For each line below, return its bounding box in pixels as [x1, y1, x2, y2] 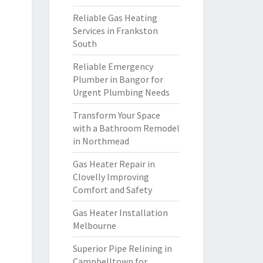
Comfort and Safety [72, 184, 152, 195]
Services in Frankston [72, 25, 158, 36]
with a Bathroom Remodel [72, 122, 180, 134]
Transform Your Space [72, 109, 160, 121]
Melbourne [72, 220, 116, 231]
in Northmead [72, 135, 129, 147]
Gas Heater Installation [72, 207, 168, 218]
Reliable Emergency [72, 60, 153, 72]
